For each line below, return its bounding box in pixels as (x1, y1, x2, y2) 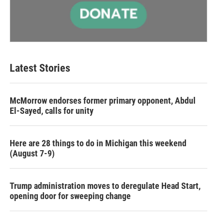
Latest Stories (10, 62, 70, 75)
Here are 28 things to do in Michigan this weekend (10, 138, 186, 149)
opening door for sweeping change (10, 191, 131, 201)
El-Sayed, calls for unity (10, 106, 93, 116)
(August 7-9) (10, 148, 55, 159)
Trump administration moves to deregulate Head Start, (10, 181, 201, 191)
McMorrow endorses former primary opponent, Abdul (10, 95, 196, 106)
